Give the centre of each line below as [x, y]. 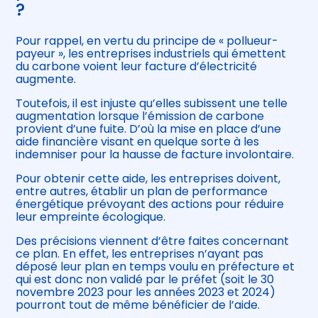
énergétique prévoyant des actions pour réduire [150, 204]
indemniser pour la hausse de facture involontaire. [155, 155]
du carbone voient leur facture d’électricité [137, 67]
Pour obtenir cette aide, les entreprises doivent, [148, 179]
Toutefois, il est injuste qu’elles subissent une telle [152, 104]
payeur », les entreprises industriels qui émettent [151, 54]
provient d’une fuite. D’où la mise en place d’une [149, 129]
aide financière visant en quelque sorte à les [138, 142]
